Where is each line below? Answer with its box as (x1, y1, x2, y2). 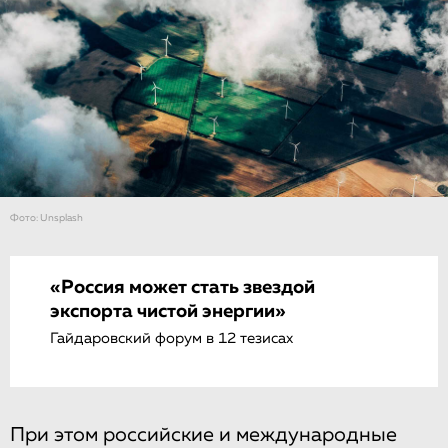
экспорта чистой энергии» (50, 302, 286, 321)
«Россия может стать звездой (50, 278, 315, 297)
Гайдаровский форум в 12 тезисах (50, 331, 293, 346)
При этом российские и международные (10, 425, 397, 445)
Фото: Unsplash (10, 213, 83, 223)
